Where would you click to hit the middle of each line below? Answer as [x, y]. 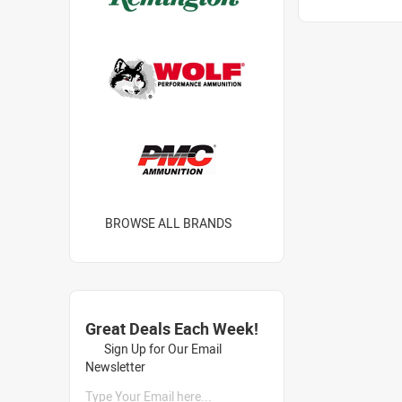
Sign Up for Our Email [162, 349]
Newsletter [115, 367]
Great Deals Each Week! [172, 328]
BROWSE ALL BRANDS [168, 223]
